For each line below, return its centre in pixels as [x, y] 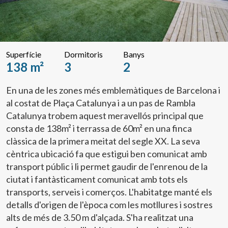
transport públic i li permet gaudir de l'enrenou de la [107, 167]
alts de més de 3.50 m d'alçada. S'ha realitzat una [100, 218]
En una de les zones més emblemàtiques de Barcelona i [113, 90]
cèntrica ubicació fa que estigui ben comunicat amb [107, 154]
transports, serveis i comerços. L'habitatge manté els [109, 192]
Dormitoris [83, 54]
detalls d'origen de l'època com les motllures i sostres [109, 205]
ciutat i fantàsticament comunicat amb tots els [97, 179]
